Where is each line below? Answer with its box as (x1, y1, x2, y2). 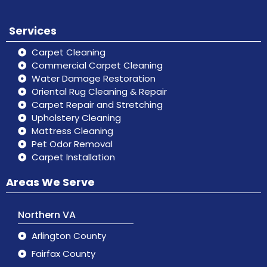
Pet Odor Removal (31, 138, 113, 150)
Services (9, 23, 57, 38)
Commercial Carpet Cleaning (31, 59, 163, 72)
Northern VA (18, 208, 76, 222)
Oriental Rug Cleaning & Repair (31, 85, 167, 98)
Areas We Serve (6, 175, 95, 190)
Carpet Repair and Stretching (31, 98, 163, 111)
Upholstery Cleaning (31, 111, 121, 124)
